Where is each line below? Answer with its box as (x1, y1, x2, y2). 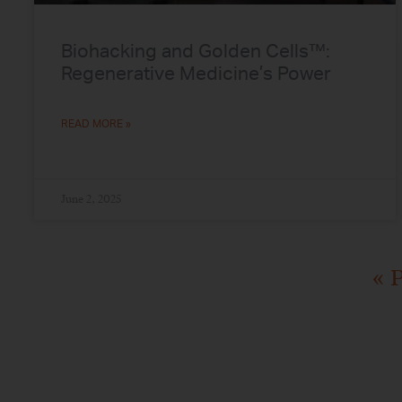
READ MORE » (61, 118, 131, 130)
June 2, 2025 (61, 192, 121, 207)
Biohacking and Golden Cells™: (61, 42, 330, 62)
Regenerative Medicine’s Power (61, 65, 331, 84)
